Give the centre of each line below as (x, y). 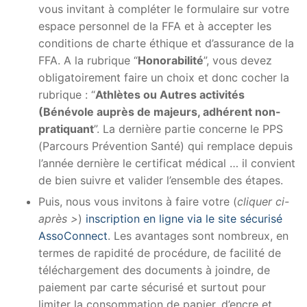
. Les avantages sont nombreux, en (198, 235)
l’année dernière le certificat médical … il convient (167, 163)
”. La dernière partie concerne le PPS (188, 128)
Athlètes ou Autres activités (170, 94)
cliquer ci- (263, 201)
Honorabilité (171, 60)
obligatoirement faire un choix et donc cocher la (164, 77)
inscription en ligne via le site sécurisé (184, 218)
